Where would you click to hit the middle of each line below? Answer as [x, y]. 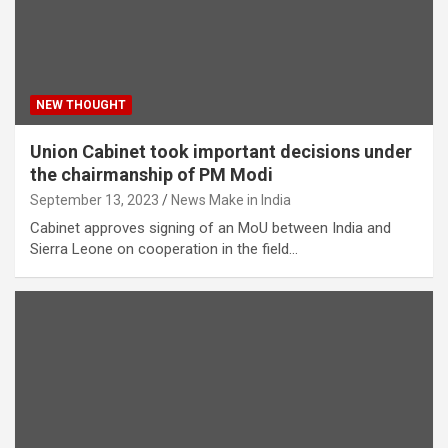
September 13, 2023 [94, 199]
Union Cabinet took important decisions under [221, 151]
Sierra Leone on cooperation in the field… [164, 248]
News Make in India [231, 199]
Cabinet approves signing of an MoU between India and [210, 227]
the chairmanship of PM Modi [151, 174]
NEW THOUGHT [81, 104]
